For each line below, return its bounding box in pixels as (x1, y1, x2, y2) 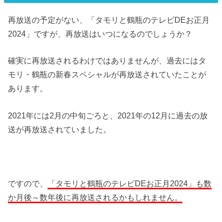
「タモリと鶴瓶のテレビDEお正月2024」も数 (48, 178, 212, 188)
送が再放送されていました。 (8, 124, 111, 134)
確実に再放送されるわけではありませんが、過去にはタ (8, 56, 207, 65)
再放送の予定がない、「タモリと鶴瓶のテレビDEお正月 (8, 15, 210, 25)
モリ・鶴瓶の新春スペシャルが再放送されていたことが (8, 70, 207, 79)
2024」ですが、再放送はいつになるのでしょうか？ (8, 29, 193, 39)
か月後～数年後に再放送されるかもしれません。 (8, 192, 183, 202)
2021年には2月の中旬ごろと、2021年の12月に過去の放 (8, 111, 208, 120)
